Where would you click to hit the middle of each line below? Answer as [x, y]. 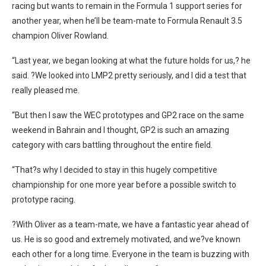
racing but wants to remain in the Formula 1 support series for [127, 6]
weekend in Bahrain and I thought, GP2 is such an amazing [121, 130]
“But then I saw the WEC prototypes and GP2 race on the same [128, 115]
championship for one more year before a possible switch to [124, 185]
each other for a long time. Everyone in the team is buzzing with [131, 254]
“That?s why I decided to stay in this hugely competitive [115, 170]
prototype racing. [44, 199]
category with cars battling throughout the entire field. [112, 145]
